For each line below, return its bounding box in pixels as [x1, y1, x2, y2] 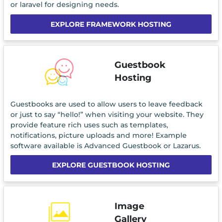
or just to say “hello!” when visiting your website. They [10, 110, 204, 119]
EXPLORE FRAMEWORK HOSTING [51, 19, 171, 29]
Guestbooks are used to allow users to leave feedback [10, 99, 203, 109]
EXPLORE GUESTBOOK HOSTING [52, 161, 170, 170]
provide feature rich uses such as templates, [10, 120, 168, 129]
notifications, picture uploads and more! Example [10, 130, 187, 140]
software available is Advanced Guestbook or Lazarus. [10, 141, 201, 150]
